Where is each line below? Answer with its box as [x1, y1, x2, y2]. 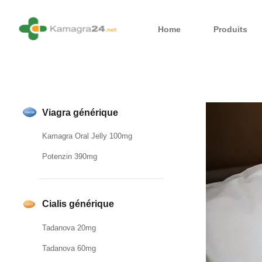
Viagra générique [42, 107, 118, 118]
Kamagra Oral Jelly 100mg [42, 132, 132, 141]
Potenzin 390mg [42, 152, 97, 161]
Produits [213, 25, 247, 34]
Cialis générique [42, 199, 114, 209]
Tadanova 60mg [42, 243, 96, 253]
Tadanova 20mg [42, 223, 96, 232]
